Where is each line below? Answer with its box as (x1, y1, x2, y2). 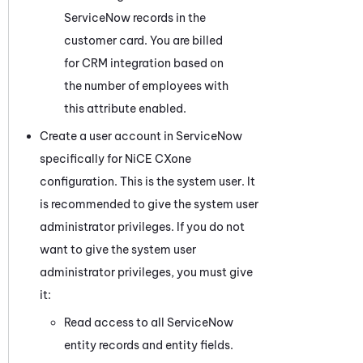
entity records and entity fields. (64, 337, 233, 352)
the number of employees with (64, 78, 228, 93)
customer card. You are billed (64, 32, 223, 48)
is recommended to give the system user (40, 196, 258, 211)
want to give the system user (40, 241, 196, 257)
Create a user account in (40, 128, 176, 143)
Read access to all (64, 314, 167, 330)
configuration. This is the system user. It (40, 173, 255, 189)
